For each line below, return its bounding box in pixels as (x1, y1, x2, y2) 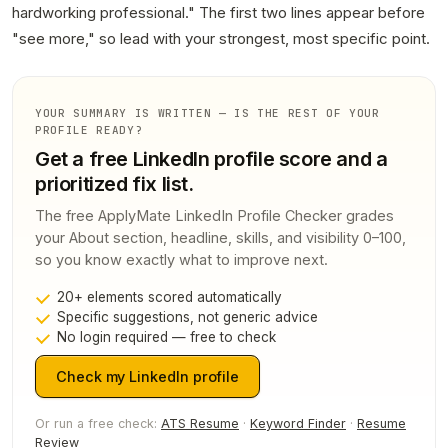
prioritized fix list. (35, 172, 194, 197)
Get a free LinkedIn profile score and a (35, 147, 388, 172)
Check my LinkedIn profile (56, 368, 240, 386)
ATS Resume (161, 416, 239, 432)
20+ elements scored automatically (57, 289, 282, 306)
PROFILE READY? (35, 123, 143, 138)
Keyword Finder (250, 416, 346, 432)
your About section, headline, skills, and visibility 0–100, (35, 229, 406, 247)
